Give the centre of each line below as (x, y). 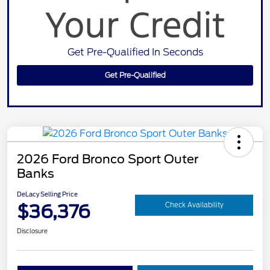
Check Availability (194, 205)
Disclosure (32, 231)
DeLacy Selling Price (47, 194)
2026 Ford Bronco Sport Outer (108, 159)
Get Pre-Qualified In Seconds (135, 52)
